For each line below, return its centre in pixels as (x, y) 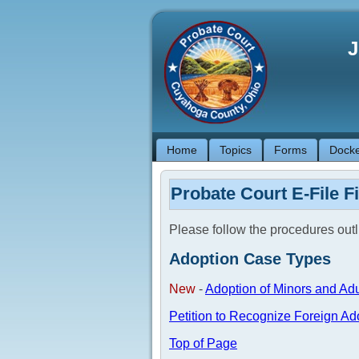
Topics (236, 150)
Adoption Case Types (250, 259)
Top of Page (203, 343)
